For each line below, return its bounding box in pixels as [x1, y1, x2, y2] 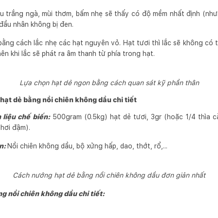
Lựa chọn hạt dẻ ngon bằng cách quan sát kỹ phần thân [19, 79, 199, 87]
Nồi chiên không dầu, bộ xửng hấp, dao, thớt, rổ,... [7, 142, 167, 150]
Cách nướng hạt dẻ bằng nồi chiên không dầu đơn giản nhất [13, 171, 205, 179]
